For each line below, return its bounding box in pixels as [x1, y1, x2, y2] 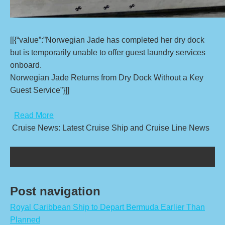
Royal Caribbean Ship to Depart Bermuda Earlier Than [10, 203, 205, 211]
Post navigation [10, 184, 100, 198]
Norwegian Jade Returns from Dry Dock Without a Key [10, 73, 203, 82]
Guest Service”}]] [10, 86, 71, 94]
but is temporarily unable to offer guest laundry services [10, 48, 205, 57]
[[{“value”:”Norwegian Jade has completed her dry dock [10, 36, 204, 44]
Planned [10, 215, 40, 224]
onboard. [10, 61, 42, 69]
